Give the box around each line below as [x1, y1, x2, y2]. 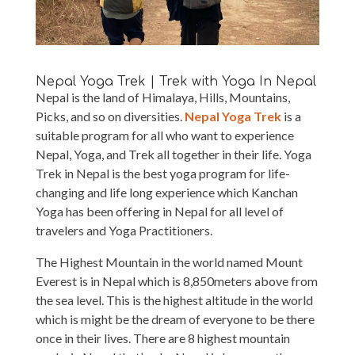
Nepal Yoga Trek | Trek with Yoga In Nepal [35, 74, 316, 89]
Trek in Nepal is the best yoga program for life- [35, 165, 290, 181]
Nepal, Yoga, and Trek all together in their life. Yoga [35, 146, 311, 162]
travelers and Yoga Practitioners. [35, 222, 212, 238]
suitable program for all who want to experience [35, 127, 294, 143]
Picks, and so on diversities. [35, 108, 185, 124]
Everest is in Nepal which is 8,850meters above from [35, 273, 318, 288]
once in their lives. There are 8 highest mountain [35, 330, 290, 345]
